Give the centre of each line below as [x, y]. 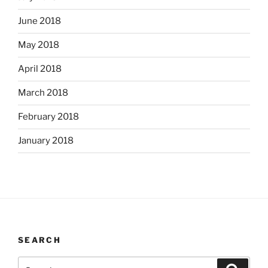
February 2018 [48, 117]
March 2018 [43, 93]
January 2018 [46, 141]
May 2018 [39, 45]
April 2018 [40, 69]
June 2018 [39, 21]
